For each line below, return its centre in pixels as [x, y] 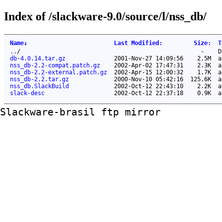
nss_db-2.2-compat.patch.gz [55, 65]
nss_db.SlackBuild [39, 86]
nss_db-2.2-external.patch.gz [58, 72]
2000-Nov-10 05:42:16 [149, 79]
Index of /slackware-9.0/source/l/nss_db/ [105, 16]
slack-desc [27, 93]
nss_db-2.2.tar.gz [39, 79]
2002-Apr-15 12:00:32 [149, 72]
